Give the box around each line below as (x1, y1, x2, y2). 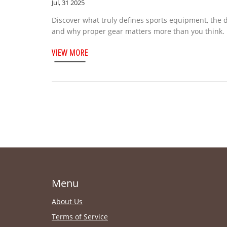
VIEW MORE (52, 46, 88, 58)
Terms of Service (52, 211, 108, 221)
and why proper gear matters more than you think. (52, 26, 224, 36)
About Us (52, 196, 83, 206)
